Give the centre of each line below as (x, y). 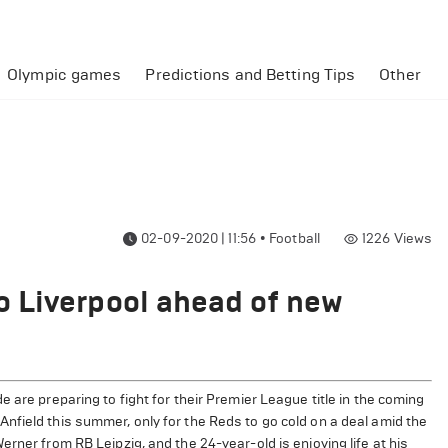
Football (294, 238)
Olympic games (64, 74)
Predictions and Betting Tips (250, 74)
